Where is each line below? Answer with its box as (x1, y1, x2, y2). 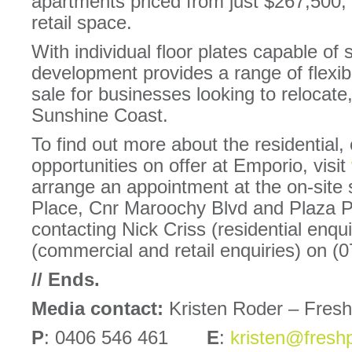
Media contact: (31, 298, 169, 319)
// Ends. (31, 269, 100, 290)
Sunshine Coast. (31, 104, 168, 126)
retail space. (31, 12, 132, 33)
